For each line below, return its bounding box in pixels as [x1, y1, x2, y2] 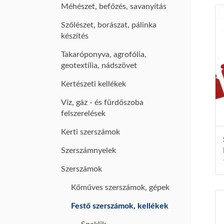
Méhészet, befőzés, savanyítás [61, 2, 166, 10]
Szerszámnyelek [61, 146, 116, 154]
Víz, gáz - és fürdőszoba [61, 98, 143, 106]
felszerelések [61, 109, 105, 117]
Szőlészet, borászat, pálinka [61, 21, 156, 29]
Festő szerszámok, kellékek [71, 202, 168, 210]
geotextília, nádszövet [61, 61, 137, 69]
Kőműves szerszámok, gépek [71, 183, 169, 191]
